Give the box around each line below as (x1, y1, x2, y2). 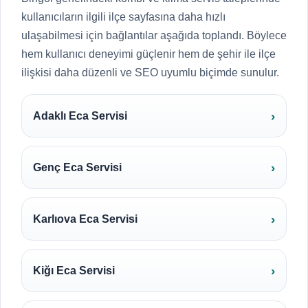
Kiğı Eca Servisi (33, 265, 115, 276)
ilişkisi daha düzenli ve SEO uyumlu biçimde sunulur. (21, 67, 279, 78)
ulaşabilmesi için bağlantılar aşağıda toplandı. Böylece (21, 30, 287, 41)
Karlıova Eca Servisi (33, 213, 137, 225)
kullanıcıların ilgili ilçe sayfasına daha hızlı (21, 11, 225, 23)
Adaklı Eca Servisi (33, 110, 127, 122)
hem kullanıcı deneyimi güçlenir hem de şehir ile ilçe (21, 48, 276, 60)
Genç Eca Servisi (33, 162, 122, 173)
